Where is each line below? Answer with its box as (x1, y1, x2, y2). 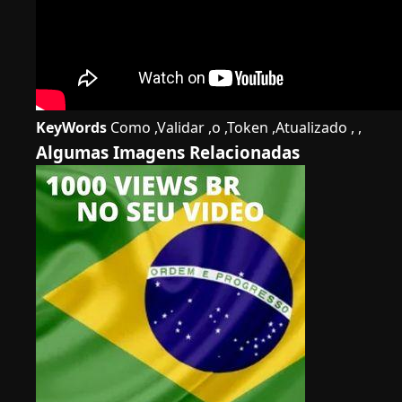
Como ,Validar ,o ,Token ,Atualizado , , (107, 118, 362, 137)
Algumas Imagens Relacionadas (36, 141, 300, 163)
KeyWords (36, 118, 107, 137)
